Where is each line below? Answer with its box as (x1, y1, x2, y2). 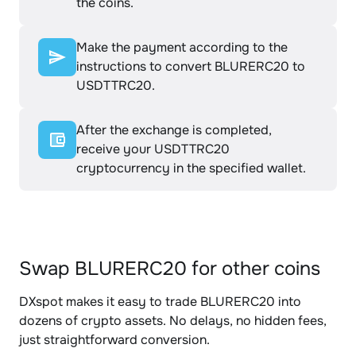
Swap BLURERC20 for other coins (19, 257, 320, 281)
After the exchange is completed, (76, 122, 272, 138)
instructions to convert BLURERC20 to (76, 58, 305, 75)
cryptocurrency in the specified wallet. (76, 160, 306, 176)
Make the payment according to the (76, 39, 288, 56)
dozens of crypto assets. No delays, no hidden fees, (19, 312, 327, 329)
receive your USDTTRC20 (76, 141, 230, 157)
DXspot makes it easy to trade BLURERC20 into (19, 293, 301, 310)
